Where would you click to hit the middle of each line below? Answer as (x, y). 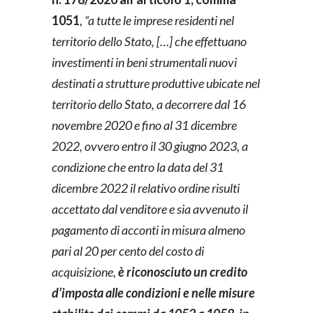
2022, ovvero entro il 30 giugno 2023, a (150, 146)
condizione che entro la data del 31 (138, 167)
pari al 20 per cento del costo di (128, 251)
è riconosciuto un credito (183, 272)
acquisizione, (85, 272)
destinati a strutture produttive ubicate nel (156, 83)
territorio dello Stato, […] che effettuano (149, 41)
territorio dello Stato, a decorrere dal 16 (149, 104)
